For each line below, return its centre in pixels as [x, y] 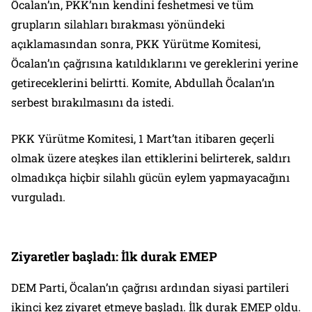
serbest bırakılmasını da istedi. [93, 102]
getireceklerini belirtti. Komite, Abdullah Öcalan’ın [143, 83]
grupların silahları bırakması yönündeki [118, 24]
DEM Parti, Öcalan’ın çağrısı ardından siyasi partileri [150, 288]
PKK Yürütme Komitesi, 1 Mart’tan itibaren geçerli [143, 139]
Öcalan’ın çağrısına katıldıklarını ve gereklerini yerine [155, 63]
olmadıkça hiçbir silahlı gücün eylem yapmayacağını [150, 178]
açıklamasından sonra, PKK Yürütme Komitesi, [136, 44]
